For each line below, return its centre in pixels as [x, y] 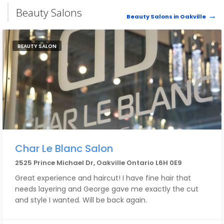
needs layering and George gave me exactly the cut [107, 189]
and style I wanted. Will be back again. [81, 200]
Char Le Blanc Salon [64, 148]
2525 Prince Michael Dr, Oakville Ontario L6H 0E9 [98, 163]
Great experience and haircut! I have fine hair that [103, 178]
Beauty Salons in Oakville [166, 16]
